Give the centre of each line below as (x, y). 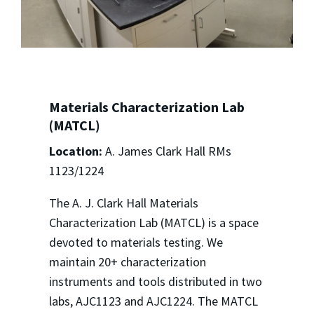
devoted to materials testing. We (136, 243)
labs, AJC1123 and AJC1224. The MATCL (153, 301)
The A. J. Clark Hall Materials (123, 203)
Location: (75, 151)
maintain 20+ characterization (127, 262)
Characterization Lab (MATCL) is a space (153, 223)
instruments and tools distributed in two (155, 282)
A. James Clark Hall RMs (166, 151)
